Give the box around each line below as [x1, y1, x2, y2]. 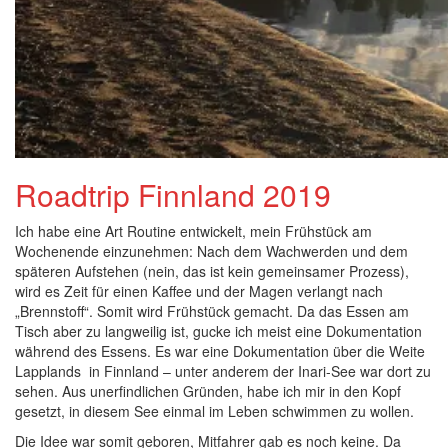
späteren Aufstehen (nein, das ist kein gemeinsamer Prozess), [15, 261, 409, 281]
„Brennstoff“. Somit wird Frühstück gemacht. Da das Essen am [15, 301, 409, 321]
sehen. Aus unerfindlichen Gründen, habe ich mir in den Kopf [15, 381, 401, 401]
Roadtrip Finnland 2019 [15, 173, 331, 216]
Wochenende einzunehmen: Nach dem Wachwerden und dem [15, 241, 408, 261]
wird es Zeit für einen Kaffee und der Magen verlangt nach [15, 281, 383, 301]
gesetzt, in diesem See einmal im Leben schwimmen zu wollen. [15, 401, 414, 421]
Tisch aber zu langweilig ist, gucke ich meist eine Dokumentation [15, 321, 422, 341]
